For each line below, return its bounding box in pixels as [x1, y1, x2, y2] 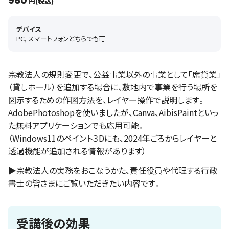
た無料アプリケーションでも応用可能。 [8, 119, 143, 132]
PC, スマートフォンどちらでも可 [16, 34, 105, 44]
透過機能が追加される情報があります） [8, 145, 146, 157]
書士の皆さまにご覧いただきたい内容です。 [8, 177, 159, 190]
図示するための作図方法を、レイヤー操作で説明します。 [8, 94, 203, 106]
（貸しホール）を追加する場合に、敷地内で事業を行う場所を [8, 81, 217, 94]
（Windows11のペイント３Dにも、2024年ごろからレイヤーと [8, 132, 217, 145]
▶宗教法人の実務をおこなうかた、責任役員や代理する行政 [8, 164, 217, 177]
